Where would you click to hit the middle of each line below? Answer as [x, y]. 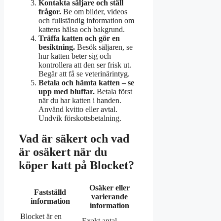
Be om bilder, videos [94, 11]
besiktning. [57, 47]
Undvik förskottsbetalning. [80, 118]
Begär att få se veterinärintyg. [84, 74]
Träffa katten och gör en [79, 38]
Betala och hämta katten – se [86, 82]
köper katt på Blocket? [76, 166]
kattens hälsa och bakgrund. [82, 29]
